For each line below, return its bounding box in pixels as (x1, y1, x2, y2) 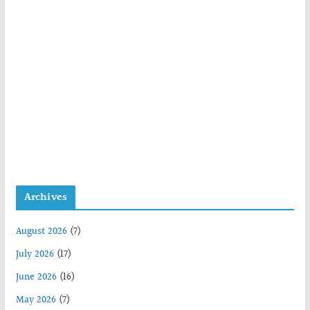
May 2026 (15, 292, 56, 308)
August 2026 (15, 224, 67, 239)
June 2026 (15, 269, 57, 285)
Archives (24, 188, 67, 206)
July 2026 (15, 246, 54, 262)
